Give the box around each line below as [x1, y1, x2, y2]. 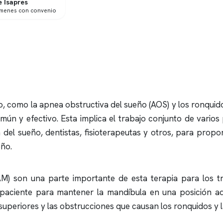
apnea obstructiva [39, 99, 109, 110]
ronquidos [174, 201, 212, 212]
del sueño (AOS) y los [108, 99, 191, 110]
